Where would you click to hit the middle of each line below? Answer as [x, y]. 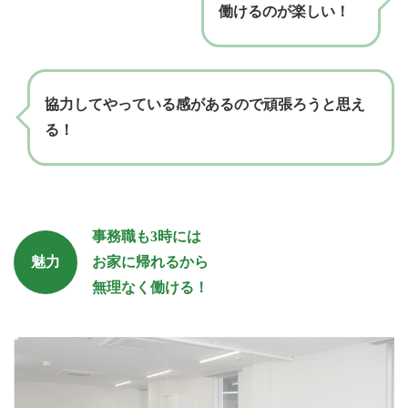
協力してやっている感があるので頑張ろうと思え [205, 104]
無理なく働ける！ [150, 288]
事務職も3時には [147, 237]
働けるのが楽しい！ [284, 11]
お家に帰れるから [150, 262]
